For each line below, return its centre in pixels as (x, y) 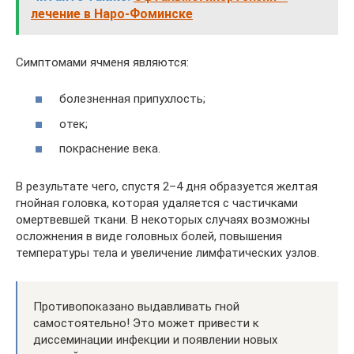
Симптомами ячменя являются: (102, 62)
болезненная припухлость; (132, 99)
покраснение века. (110, 149)
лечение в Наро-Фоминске (112, 13)
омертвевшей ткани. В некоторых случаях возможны (163, 220)
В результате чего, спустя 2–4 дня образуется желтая (167, 186)
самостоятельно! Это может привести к (146, 323)
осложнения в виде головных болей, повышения (149, 236)
